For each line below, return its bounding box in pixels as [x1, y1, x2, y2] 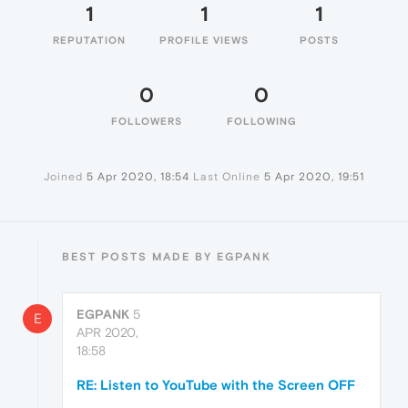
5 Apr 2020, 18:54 [87, 170, 189, 183]
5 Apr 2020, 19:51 [264, 170, 364, 183]
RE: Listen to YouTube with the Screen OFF [76, 377, 355, 393]
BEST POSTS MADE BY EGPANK [62, 250, 271, 263]
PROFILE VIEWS [159, 35, 249, 46]
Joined [44, 170, 83, 183]
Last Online [193, 170, 260, 183]
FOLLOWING [226, 116, 297, 127]
